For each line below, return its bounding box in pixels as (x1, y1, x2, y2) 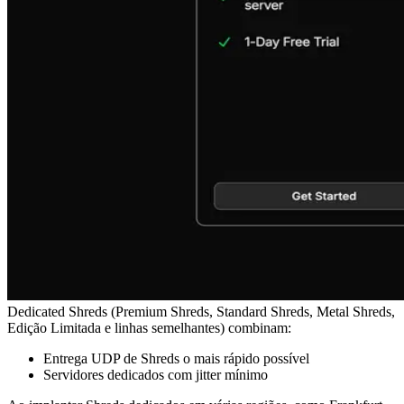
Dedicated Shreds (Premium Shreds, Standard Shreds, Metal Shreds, (7, 303, 395, 319)
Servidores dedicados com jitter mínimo (43, 366, 268, 382)
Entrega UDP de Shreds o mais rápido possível (43, 350, 309, 366)
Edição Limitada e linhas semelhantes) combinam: (7, 319, 291, 335)
